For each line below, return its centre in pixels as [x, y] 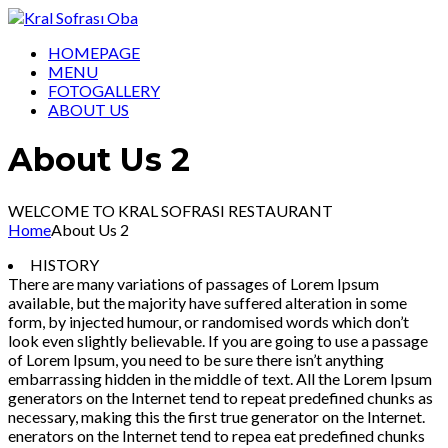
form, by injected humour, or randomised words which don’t [208, 321]
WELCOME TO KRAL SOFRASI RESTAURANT [170, 210]
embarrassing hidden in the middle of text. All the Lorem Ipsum [220, 378]
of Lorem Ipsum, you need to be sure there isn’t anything [196, 359]
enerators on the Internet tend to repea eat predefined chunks [216, 435]
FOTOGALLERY [104, 90]
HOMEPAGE [94, 52]
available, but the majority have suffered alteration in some [207, 302]
